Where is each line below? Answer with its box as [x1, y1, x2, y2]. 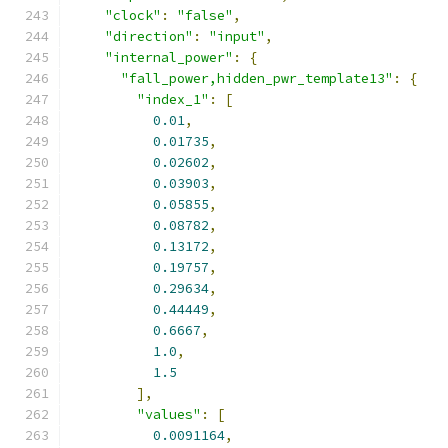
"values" [137, 406, 201, 423]
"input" [209, 28, 265, 45]
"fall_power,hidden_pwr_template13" [121, 70, 393, 87]
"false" [177, 7, 233, 24]
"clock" [105, 7, 161, 24]
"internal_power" [105, 49, 233, 66]
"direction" [105, 28, 193, 45]
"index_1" [137, 91, 209, 108]
